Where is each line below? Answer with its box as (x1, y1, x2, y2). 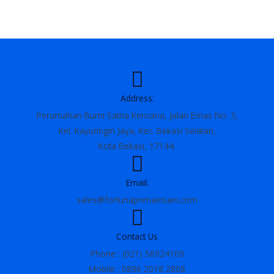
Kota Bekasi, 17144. (98, 139, 176, 152)
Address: (120, 92, 154, 104)
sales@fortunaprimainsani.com (76, 193, 198, 206)
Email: (125, 176, 149, 188)
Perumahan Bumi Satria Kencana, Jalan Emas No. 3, (36, 109, 238, 121)
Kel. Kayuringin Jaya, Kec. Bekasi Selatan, (58, 124, 216, 136)
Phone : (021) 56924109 (90, 247, 184, 259)
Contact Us (116, 230, 158, 242)
